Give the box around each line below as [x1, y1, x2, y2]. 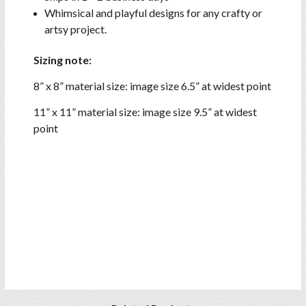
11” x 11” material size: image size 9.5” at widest [33, 105, 257, 119]
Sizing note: [33, 53, 92, 67]
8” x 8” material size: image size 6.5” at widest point [33, 79, 271, 93]
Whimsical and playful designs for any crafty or [44, 6, 263, 20]
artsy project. [44, 23, 107, 36]
